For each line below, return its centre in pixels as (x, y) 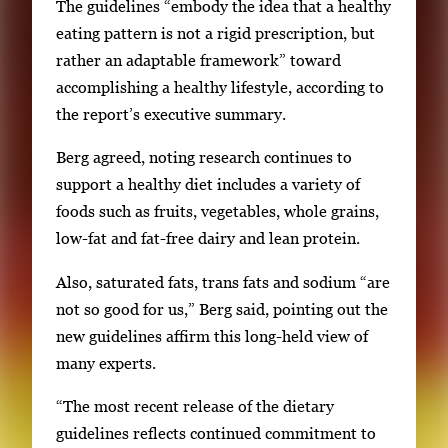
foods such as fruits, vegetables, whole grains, (217, 211)
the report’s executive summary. (171, 113)
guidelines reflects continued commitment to (216, 433)
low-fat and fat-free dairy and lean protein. (208, 238)
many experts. (106, 362)
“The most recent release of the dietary (195, 406)
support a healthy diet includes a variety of (208, 184)
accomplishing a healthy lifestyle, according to (220, 86)
